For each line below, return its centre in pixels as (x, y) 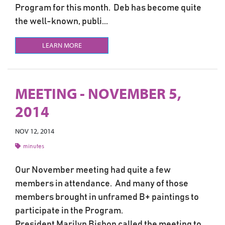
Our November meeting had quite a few (93, 170)
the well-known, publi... (62, 21)
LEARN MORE (62, 45)
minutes (34, 145)
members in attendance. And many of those (102, 184)
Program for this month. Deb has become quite (108, 8)
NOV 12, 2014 (35, 131)
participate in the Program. (71, 211)
